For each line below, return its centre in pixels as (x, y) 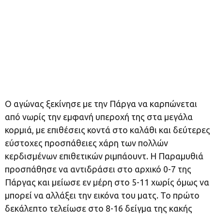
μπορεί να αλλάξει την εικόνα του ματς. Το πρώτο (102, 195)
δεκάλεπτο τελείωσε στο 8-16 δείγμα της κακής (99, 208)
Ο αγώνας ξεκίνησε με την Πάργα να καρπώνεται (101, 104)
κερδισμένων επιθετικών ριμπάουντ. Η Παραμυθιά (104, 156)
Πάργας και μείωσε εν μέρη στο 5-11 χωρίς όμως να (107, 182)
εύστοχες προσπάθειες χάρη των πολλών (86, 143)
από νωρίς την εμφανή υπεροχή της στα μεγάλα (99, 117)
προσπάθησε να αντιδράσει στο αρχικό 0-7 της (98, 169)
